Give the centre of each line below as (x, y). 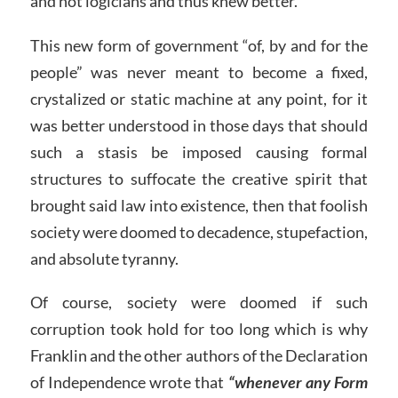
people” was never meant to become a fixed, (199, 72)
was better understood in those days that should (199, 125)
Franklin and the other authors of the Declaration (199, 356)
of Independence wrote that (129, 382)
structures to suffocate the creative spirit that (199, 178)
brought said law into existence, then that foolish (199, 205)
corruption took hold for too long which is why (199, 329)
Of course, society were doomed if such (199, 302)
